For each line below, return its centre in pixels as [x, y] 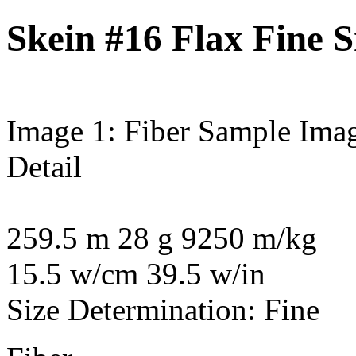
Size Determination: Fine [163, 309]
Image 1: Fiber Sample [149, 130]
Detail [44, 166]
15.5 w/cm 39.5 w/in [136, 273]
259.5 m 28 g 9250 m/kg [162, 238]
